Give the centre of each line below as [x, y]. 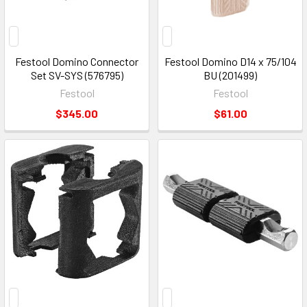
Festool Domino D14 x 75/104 [230, 61]
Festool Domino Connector [77, 61]
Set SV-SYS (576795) [77, 75]
